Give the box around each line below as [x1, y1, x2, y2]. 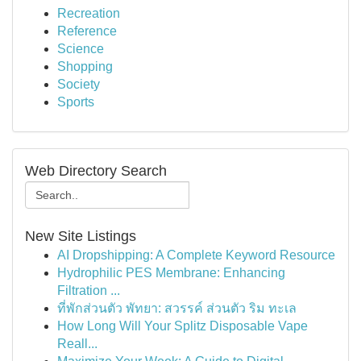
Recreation [57, 6, 120, 20]
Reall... [57, 337, 98, 351]
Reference [57, 24, 117, 38]
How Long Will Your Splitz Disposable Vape [57, 319, 308, 333]
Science [57, 42, 104, 56]
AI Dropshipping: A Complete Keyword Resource [57, 248, 335, 262]
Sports [57, 95, 94, 109]
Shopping [57, 60, 113, 73]
